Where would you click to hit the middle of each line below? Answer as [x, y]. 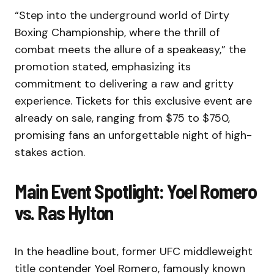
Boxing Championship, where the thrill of [117, 32]
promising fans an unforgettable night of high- [133, 135]
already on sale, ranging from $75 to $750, [122, 118]
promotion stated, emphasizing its [103, 66]
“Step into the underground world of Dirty [122, 15]
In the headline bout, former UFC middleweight [134, 251]
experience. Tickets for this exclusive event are [133, 101]
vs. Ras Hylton [64, 212]
